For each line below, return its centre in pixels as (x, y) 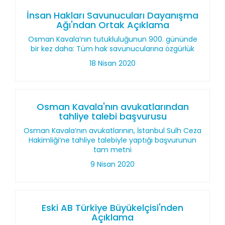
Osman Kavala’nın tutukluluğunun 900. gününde (113, 39)
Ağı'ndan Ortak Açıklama (113, 25)
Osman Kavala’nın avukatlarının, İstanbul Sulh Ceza (113, 131)
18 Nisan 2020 (113, 63)
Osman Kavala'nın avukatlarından (113, 107)
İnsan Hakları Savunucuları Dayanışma (113, 15)
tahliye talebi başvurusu (113, 116)
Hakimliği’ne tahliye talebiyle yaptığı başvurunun (113, 140)
